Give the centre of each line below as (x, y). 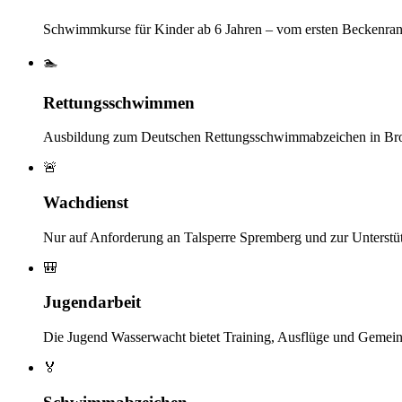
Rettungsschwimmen (119, 102)
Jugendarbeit (92, 302)
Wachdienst (86, 203)
